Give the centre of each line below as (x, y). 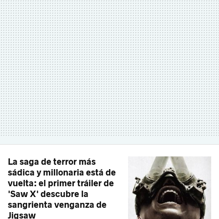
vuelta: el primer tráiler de (61, 184)
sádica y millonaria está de (62, 173)
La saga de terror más (52, 162)
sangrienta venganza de (57, 205)
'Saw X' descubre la (48, 194)
